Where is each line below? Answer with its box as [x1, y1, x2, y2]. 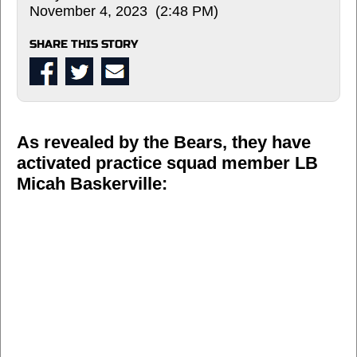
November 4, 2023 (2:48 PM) [29, 2, 218, 19]
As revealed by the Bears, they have [17, 131, 311, 152]
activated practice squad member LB [17, 152, 318, 173]
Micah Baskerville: [17, 173, 167, 194]
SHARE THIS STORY [29, 37, 138, 51]
